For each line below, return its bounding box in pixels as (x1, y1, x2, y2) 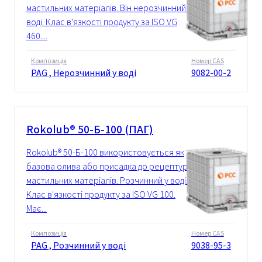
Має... (26, 202, 47, 215)
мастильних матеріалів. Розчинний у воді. (26, 174, 188, 187)
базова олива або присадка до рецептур (26, 160, 188, 173)
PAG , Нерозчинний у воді (31, 67, 136, 80)
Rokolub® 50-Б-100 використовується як (26, 146, 184, 159)
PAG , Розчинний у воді (31, 239, 126, 252)
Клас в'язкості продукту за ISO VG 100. (26, 188, 175, 201)
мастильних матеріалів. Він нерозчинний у (26, 2, 192, 15)
